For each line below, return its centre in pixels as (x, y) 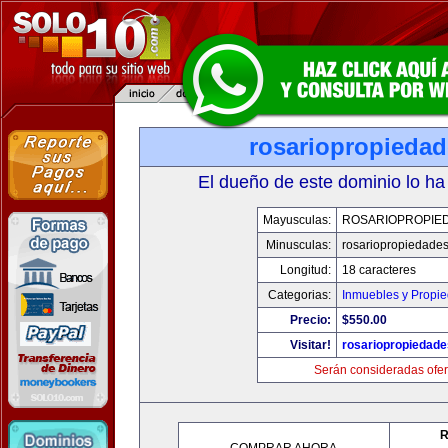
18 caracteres (379, 270)
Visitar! (310, 345)
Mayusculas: (297, 220)
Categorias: (299, 295)
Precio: (310, 320)
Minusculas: (298, 245)
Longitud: (305, 270)
